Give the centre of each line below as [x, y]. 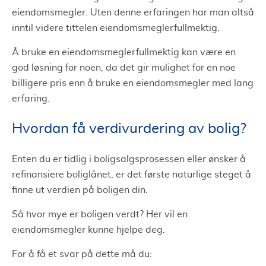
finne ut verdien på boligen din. [80, 190]
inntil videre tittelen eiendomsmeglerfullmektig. [116, 28]
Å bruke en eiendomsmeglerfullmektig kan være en [124, 52]
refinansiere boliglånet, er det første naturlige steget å [132, 174]
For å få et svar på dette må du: [82, 254]
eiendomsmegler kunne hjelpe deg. [88, 229]
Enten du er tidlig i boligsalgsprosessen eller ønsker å [129, 159]
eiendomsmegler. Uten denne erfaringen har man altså [133, 12]
